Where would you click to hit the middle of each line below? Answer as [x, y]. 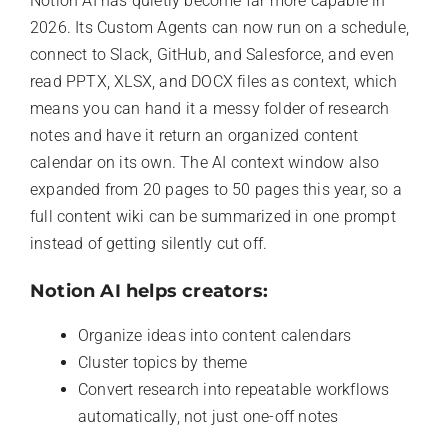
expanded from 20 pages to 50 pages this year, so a [216, 190]
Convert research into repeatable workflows [234, 390]
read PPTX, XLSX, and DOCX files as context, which [213, 82]
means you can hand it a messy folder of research [210, 109]
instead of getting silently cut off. [149, 244]
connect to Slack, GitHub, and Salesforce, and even [212, 55]
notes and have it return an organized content [194, 136]
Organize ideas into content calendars [215, 336]
